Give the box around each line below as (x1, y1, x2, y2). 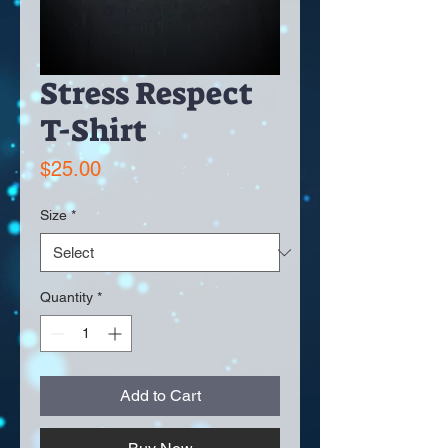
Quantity (40, 289, 93, 306)
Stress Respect (40, 73, 253, 115)
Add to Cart (119, 386, 201, 406)
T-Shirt (40, 110, 147, 152)
